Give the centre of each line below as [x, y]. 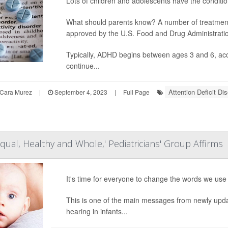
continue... [83, 66]
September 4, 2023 [80, 92]
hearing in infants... [97, 211]
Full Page [136, 92]
